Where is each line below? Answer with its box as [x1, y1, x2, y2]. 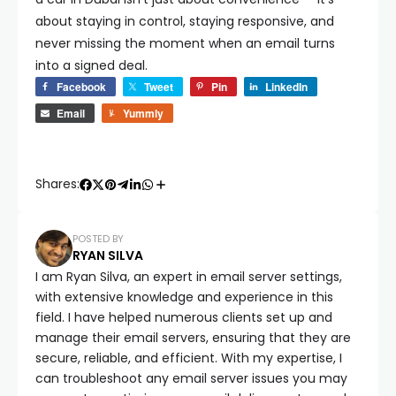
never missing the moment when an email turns [35, 34, 335, 52]
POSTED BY [72, 231, 124, 246]
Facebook [57, 79, 106, 95]
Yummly [123, 105, 164, 121]
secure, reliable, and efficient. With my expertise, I [35, 349, 342, 367]
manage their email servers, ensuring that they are [35, 329, 351, 346]
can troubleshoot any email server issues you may [35, 369, 347, 387]
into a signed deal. [35, 57, 148, 74]
